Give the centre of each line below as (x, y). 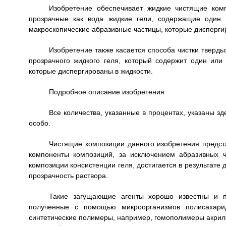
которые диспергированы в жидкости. (91, 71)
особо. (39, 123)
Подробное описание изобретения (106, 92)
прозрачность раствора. (68, 176)
